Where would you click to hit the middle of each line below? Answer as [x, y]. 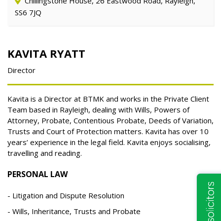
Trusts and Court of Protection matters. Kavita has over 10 [108, 131]
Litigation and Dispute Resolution [68, 196]
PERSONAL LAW [37, 174]
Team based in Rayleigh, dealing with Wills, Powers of [98, 110]
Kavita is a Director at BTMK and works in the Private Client [108, 99]
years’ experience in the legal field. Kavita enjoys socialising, [109, 142]
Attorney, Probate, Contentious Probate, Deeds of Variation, [110, 121]
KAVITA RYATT [46, 54]
